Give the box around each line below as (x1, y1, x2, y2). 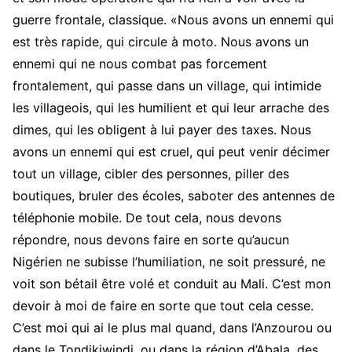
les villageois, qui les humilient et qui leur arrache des (13, 100, 329, 116)
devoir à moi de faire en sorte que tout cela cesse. (13, 298, 313, 314)
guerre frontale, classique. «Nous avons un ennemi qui (13, 12, 334, 28)
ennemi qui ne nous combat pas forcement (13, 56, 267, 72)
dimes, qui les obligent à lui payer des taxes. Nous (13, 122, 311, 138)
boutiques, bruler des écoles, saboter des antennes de (13, 188, 335, 204)
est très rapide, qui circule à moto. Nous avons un (13, 34, 309, 50)
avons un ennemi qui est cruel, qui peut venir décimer (13, 144, 330, 160)
